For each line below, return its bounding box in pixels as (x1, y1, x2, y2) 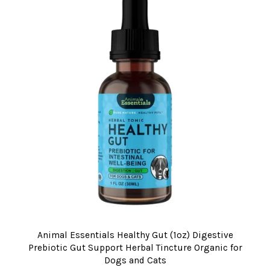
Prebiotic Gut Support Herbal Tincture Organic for (28, 242, 242, 253)
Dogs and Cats (104, 255, 166, 266)
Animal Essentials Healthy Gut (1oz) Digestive (37, 230, 233, 240)
